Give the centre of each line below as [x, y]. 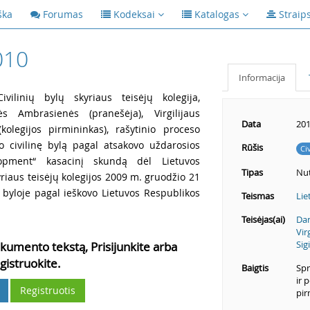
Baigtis [255, 268]
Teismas [257, 196]
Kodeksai [134, 14]
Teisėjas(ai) [263, 219]
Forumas [63, 14]
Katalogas [217, 14]
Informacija [262, 77]
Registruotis [48, 290]
